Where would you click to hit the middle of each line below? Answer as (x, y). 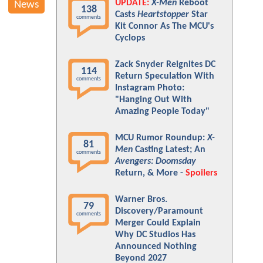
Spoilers (201, 173)
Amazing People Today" (162, 112)
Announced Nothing (156, 247)
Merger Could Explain (158, 223)
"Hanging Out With (154, 100)
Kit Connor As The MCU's (164, 26)
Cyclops (130, 38)
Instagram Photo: (150, 88)
